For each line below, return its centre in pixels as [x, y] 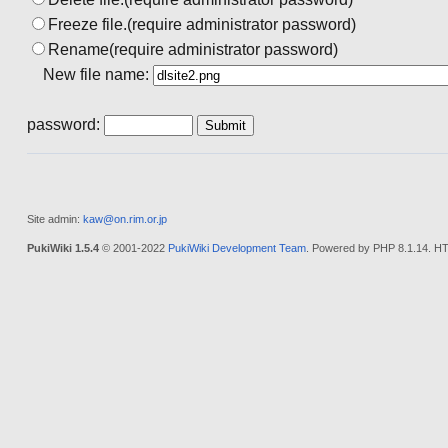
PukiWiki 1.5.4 [62, 247]
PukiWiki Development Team [236, 247]
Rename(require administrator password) [192, 49]
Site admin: [54, 218]
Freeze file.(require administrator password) [201, 24]
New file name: [95, 74]
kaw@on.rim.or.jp [124, 218]
